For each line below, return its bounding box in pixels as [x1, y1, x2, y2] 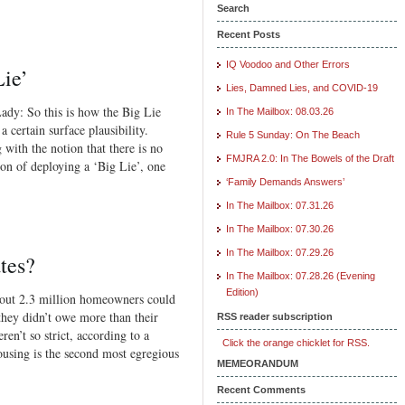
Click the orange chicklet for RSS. [217, 336, 370, 348]
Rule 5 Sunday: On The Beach [226, 128, 360, 140]
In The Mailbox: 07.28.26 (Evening [226, 269, 375, 281]
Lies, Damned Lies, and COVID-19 [226, 81, 378, 93]
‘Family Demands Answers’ [226, 175, 344, 187]
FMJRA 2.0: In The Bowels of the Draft [226, 152, 394, 164]
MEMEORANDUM [217, 357, 298, 369]
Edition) [226, 286, 259, 297]
